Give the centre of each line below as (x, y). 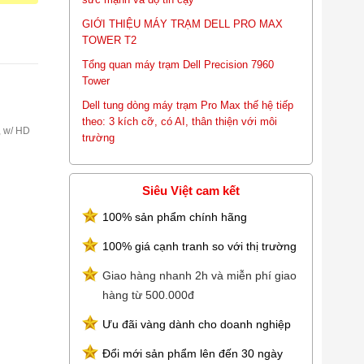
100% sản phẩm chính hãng (175, 217)
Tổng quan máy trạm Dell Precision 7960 (178, 65)
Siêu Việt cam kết (191, 191)
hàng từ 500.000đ (148, 295)
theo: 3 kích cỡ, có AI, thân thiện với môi (180, 121)
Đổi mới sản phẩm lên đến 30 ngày (193, 353)
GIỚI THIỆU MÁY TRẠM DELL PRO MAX (182, 24)
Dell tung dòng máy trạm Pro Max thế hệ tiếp (188, 105)
